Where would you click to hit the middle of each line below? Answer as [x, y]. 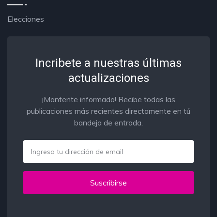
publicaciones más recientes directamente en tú [108, 111]
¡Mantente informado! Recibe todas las [108, 100]
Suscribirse [108, 183]
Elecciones [26, 19]
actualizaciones [108, 78]
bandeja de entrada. [108, 123]
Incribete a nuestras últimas [108, 63]
